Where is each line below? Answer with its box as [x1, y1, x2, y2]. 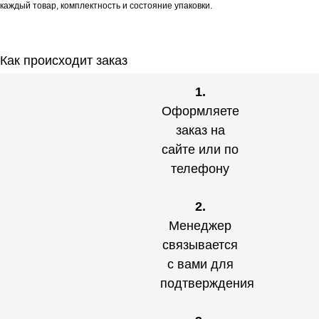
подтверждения [160, 276, 254, 291]
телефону [171, 162, 229, 176]
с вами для [167, 257, 234, 271]
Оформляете [161, 104, 239, 118]
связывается [162, 238, 238, 252]
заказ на [175, 123, 225, 137]
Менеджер [169, 219, 231, 233]
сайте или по [162, 142, 239, 157]
